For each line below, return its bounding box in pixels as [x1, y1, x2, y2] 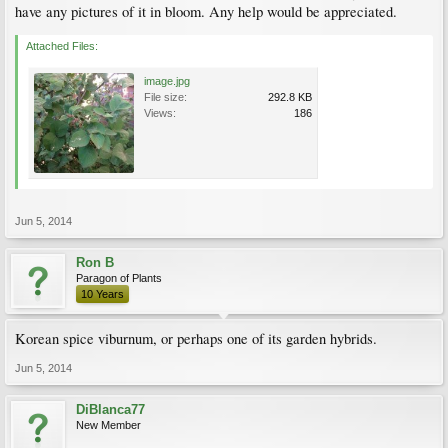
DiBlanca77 [76, 402, 145, 417]
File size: [144, 91, 187, 103]
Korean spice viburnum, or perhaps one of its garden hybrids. [15, 329, 377, 348]
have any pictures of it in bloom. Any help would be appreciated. [15, 2, 397, 21]
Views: [144, 107, 176, 119]
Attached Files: [26, 40, 98, 52]
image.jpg [144, 75, 190, 87]
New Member [76, 419, 141, 431]
